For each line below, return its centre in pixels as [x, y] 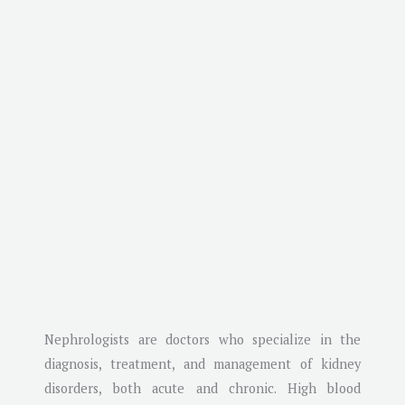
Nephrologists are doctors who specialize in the [202, 339]
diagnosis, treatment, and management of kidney [202, 363]
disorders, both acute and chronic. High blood [202, 388]
